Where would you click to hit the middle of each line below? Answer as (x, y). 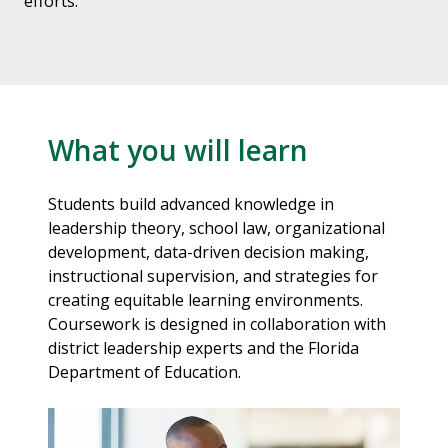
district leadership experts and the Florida (203, 348)
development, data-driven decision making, (208, 252)
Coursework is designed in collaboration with (217, 324)
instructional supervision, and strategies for (213, 276)
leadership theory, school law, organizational (216, 228)
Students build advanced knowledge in (191, 204)
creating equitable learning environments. (205, 300)
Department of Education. (144, 372)
